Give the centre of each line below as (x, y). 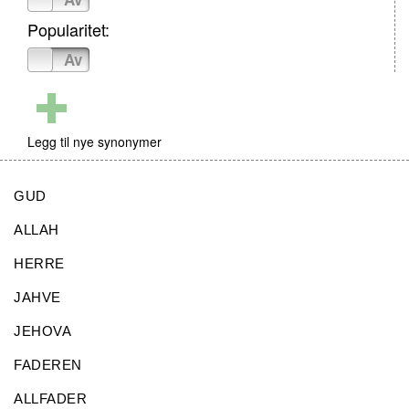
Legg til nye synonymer (94, 142)
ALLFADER (50, 399)
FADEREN (48, 365)
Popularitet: (68, 29)
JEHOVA (42, 331)
